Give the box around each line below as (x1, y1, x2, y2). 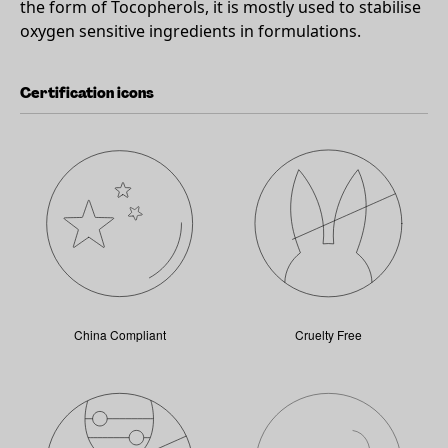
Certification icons (20, 84, 154, 102)
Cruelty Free (295, 326, 362, 343)
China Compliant (73, 326, 166, 343)
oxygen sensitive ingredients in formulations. (20, 20, 361, 42)
